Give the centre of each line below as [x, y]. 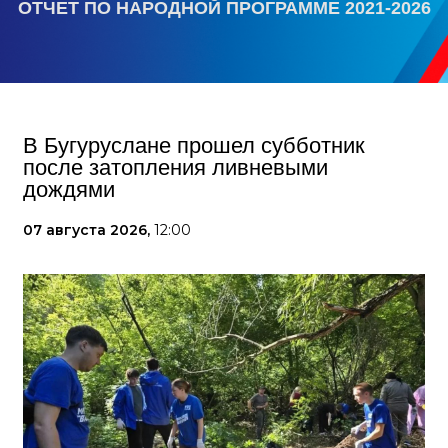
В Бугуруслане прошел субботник [194, 145]
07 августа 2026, [88, 230]
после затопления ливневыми [175, 167]
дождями [69, 189]
